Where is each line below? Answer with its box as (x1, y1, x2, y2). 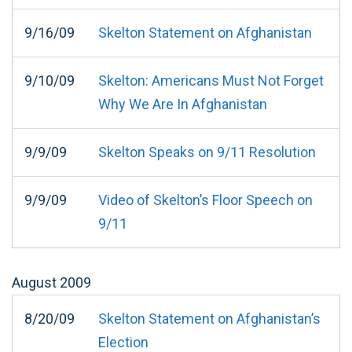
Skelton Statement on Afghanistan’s (98, 310, 321, 327)
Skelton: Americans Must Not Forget (98, 71, 324, 89)
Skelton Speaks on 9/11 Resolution (98, 143, 316, 160)
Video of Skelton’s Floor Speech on (98, 191, 313, 208)
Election (98, 333, 148, 350)
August (12, 273, 57, 291)
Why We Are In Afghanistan (98, 95, 267, 112)
